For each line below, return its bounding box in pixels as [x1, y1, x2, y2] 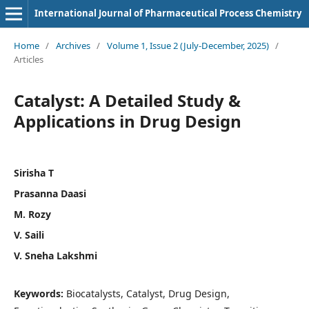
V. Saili [13, 228, 44, 241]
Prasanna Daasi [13, 186, 86, 200]
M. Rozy [13, 207, 51, 221]
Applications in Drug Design [13, 109, 241, 132]
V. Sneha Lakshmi [13, 248, 97, 262]
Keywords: [13, 286, 66, 300]
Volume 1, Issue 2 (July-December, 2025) [106, 39, 269, 52]
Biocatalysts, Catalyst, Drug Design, [66, 286, 230, 300]
